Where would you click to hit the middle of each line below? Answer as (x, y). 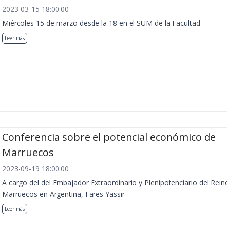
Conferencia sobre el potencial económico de (109, 137)
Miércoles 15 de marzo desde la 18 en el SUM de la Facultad (101, 23)
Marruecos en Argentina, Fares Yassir (63, 194)
